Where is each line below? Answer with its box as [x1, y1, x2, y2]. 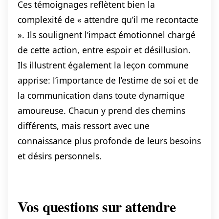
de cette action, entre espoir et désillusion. [18, 44, 191, 56]
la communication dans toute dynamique [18, 89, 185, 101]
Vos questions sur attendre [18, 196, 176, 217]
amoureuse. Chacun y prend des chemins [18, 104, 185, 116]
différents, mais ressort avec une [18, 119, 150, 131]
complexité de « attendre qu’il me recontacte [18, 13, 198, 25]
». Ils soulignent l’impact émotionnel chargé [18, 28, 196, 41]
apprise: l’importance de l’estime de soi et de [18, 74, 198, 86]
